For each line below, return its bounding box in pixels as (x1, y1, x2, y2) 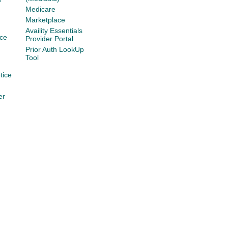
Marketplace (25, 16, 66, 24)
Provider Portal (25, 35, 74, 43)
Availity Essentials (25, 26, 83, 35)
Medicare (25, 5, 56, 13)
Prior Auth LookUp (25, 45, 84, 53)
